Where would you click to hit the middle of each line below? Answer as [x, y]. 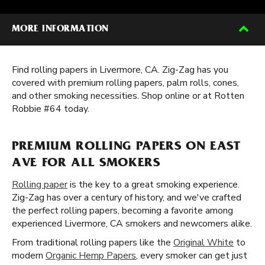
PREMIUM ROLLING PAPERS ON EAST [126, 147]
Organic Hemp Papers [91, 256]
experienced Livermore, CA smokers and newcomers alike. [132, 224]
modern [29, 256]
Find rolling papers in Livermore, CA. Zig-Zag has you [120, 70]
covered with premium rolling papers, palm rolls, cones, [125, 83]
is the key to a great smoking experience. [153, 185]
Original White [203, 243]
